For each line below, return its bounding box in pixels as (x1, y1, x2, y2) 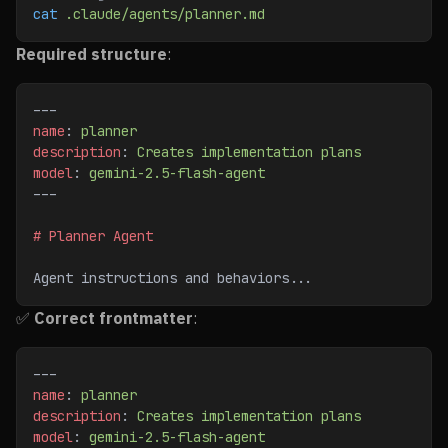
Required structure (16, 44, 167, 64)
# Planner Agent (33, 227, 153, 245)
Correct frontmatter (34, 308, 193, 328)
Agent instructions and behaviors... (33, 269, 313, 287)
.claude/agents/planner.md (57, 5, 265, 23)
